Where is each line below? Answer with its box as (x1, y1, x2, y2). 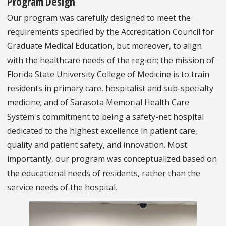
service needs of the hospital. (7, 182, 117, 193)
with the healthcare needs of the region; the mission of (7, 54, 214, 66)
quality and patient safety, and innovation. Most (7, 139, 187, 151)
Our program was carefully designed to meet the (7, 12, 191, 24)
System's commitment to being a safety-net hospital (7, 111, 204, 123)
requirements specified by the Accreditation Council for (7, 26, 214, 38)
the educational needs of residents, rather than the (7, 167, 200, 179)
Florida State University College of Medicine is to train (7, 69, 209, 80)
